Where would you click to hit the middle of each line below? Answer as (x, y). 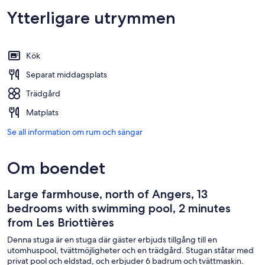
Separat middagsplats (67, 74)
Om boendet (56, 168)
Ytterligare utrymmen (91, 17)
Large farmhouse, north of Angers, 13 (107, 194)
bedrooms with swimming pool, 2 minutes (119, 208)
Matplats (42, 112)
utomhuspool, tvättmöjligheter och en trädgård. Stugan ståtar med (130, 250)
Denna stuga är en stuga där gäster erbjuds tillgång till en (112, 239)
